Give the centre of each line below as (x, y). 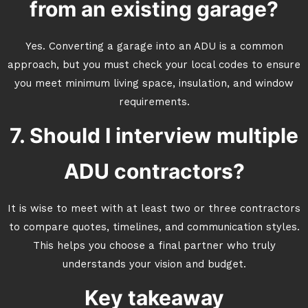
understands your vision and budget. (154, 265)
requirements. (154, 103)
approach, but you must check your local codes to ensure (154, 66)
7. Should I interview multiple (154, 135)
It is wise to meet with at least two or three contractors (154, 209)
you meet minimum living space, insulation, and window (154, 84)
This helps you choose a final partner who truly (154, 246)
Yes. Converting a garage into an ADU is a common (154, 47)
